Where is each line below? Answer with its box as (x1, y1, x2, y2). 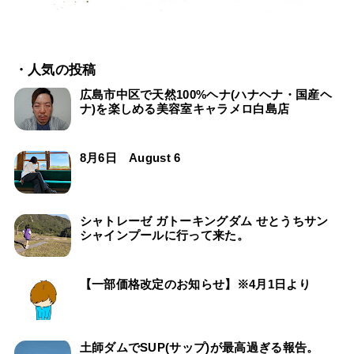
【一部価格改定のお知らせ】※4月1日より (79, 277, 311, 291)
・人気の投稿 (13, 62, 96, 77)
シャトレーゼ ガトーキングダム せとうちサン (79, 213, 329, 228)
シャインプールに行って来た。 (79, 228, 250, 242)
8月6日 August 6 (79, 150, 181, 164)
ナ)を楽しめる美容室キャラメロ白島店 (79, 101, 290, 115)
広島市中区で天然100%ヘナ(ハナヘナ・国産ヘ (79, 87, 332, 101)
